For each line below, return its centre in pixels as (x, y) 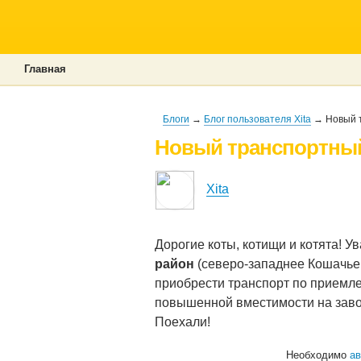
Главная (45, 69)
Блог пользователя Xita (257, 119)
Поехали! (183, 322)
